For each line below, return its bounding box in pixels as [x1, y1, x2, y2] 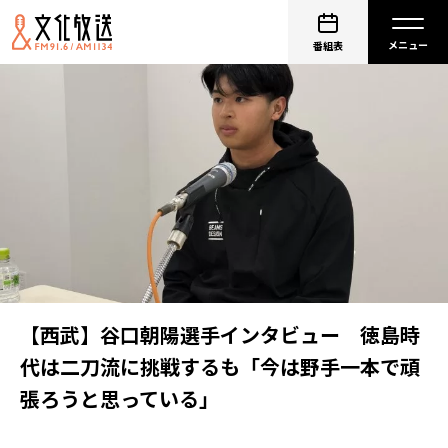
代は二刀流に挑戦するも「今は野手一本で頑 [20, 352, 420, 381]
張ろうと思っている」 [20, 384, 219, 413]
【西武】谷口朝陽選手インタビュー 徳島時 [20, 320, 420, 349]
